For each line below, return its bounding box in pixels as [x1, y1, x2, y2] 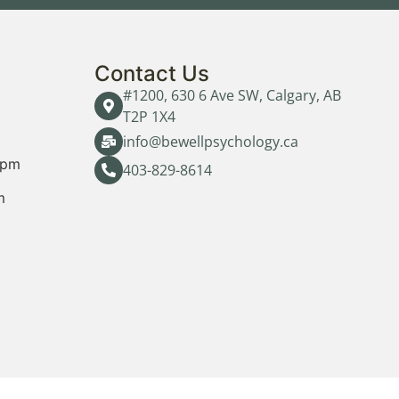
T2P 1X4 [123, 107, 175, 127]
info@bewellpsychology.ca [123, 132, 298, 152]
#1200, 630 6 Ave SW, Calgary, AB [123, 85, 341, 106]
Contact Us [94, 61, 209, 87]
